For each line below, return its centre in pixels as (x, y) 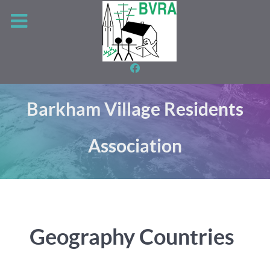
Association (135, 146)
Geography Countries (132, 236)
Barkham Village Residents (135, 109)
